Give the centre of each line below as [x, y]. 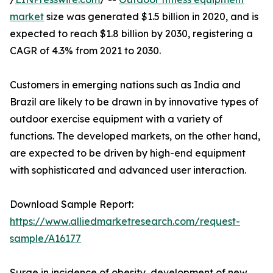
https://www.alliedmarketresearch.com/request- [125, 222]
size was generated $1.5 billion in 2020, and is [151, 17]
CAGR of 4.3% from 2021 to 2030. [85, 51]
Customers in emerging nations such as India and [125, 85]
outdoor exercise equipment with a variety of [116, 119]
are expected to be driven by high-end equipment [128, 153]
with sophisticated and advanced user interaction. [128, 170]
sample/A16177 [45, 239]
